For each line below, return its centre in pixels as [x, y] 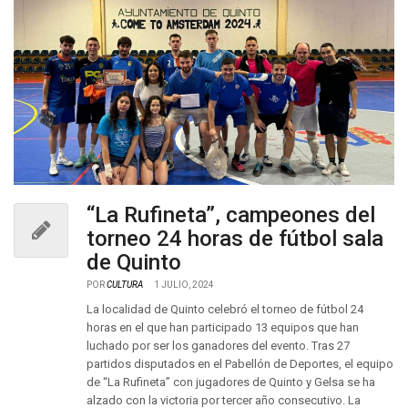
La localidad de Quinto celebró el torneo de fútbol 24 [225, 309]
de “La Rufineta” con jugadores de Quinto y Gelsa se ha [231, 382]
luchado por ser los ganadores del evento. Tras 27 [218, 346]
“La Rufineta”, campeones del [231, 215]
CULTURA [125, 285]
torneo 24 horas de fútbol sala [235, 239]
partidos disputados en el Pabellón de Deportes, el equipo [240, 364]
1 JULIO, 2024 [184, 285]
